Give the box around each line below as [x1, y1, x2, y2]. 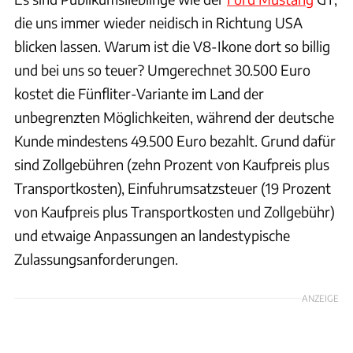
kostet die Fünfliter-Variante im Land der [14, 84, 264, 102]
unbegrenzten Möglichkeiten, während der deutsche [14, 107, 334, 126]
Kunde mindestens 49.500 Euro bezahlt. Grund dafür [14, 131, 336, 150]
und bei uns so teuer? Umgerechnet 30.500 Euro [14, 60, 310, 79]
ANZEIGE [302, 292, 339, 303]
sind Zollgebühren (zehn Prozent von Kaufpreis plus [14, 154, 329, 173]
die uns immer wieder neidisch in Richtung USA [14, 13, 303, 32]
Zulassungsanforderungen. [14, 249, 178, 268]
